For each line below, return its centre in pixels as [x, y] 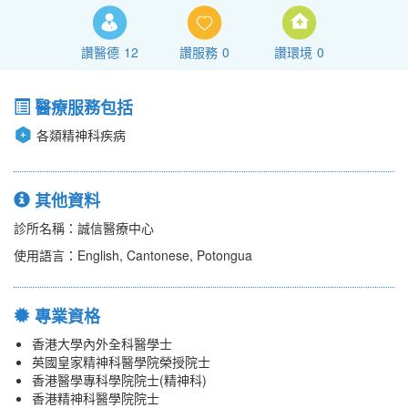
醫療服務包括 [82, 108]
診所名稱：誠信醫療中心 [84, 228]
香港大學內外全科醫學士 [102, 344]
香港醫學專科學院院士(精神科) [119, 380]
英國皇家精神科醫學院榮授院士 [121, 362]
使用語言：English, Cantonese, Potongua [133, 255]
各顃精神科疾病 [81, 135]
